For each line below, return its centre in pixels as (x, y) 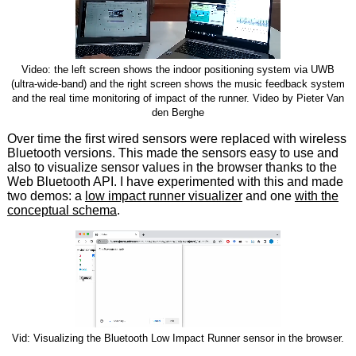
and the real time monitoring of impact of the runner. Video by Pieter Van (178, 98)
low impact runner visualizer (163, 195)
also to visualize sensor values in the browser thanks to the (172, 167)
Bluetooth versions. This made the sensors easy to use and (172, 153)
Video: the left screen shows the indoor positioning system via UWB (178, 69)
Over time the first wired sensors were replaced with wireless (176, 138)
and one (268, 195)
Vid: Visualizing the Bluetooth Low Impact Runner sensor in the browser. (178, 338)
